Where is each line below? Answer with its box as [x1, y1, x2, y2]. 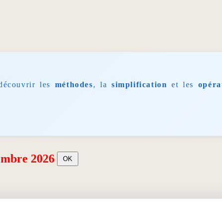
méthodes [55, 80, 93, 89]
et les [167, 80, 198, 89]
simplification [111, 80, 167, 89]
